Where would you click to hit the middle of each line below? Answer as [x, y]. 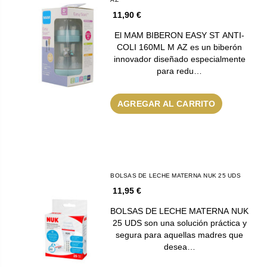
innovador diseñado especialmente [179, 59]
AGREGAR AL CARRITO [167, 103]
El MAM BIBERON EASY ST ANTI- [180, 35]
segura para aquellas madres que [180, 235]
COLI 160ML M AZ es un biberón [180, 47]
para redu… [180, 71]
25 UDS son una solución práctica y [179, 223]
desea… [179, 246]
